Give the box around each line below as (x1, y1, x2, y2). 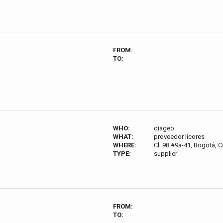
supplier (154, 150, 178, 157)
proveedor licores (154, 133, 205, 140)
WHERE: (113, 141, 136, 149)
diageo (154, 124, 175, 132)
